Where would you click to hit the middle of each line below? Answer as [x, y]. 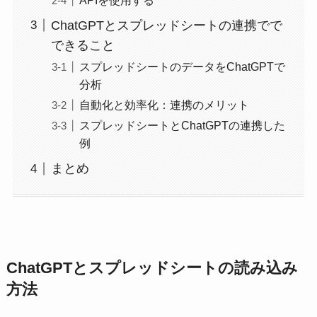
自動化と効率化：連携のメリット [164, 105]
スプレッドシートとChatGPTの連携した [182, 126]
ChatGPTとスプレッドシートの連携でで [166, 25]
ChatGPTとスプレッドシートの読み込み [152, 269]
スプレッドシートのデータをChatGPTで [182, 67]
